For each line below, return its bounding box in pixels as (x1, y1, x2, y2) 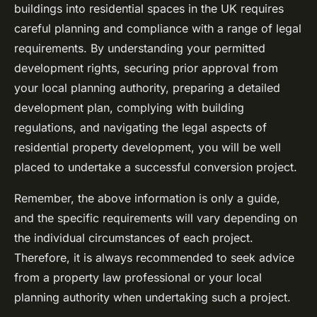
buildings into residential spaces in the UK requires (14, 1, 284, 16)
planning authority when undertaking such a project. (14, 290, 291, 305)
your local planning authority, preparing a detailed (14, 81, 280, 96)
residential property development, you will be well (14, 140, 281, 155)
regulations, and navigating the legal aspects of (14, 120, 267, 135)
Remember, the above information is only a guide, (14, 191, 280, 206)
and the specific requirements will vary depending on (14, 211, 297, 226)
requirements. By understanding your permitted (14, 41, 265, 56)
